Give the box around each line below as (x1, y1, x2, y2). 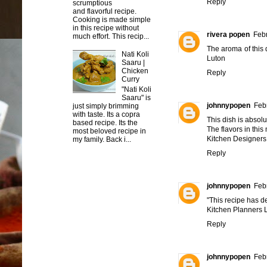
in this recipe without (73, 23, 139, 32)
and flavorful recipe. (73, 7, 136, 15)
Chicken (121, 67, 148, 76)
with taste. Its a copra (73, 110, 140, 119)
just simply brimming (73, 101, 139, 110)
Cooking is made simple (73, 15, 151, 24)
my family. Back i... (73, 135, 131, 144)
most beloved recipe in (73, 126, 146, 135)
